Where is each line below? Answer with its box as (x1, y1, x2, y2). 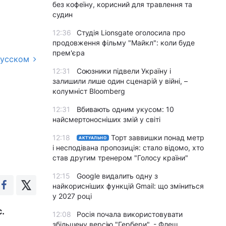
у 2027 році (52, 192, 92, 200)
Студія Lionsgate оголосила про (77, 28, 185, 37)
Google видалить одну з (77, 172, 158, 180)
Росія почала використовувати (77, 210, 183, 218)
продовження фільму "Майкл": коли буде (52, 38, 195, 47)
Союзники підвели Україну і (77, 67, 171, 75)
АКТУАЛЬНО (79, 135, 107, 140)
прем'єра (52, 48, 85, 57)
